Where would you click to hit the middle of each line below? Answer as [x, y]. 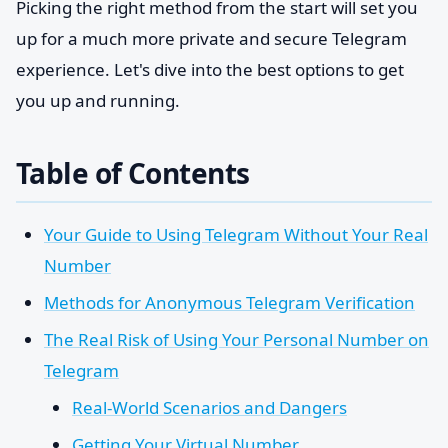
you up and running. [98, 100]
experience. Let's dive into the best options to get [210, 69]
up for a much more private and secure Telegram [211, 38]
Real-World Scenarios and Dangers [209, 407]
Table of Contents [133, 173]
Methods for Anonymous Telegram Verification [229, 302]
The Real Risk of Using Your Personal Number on [236, 339]
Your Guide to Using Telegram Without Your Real [236, 234]
